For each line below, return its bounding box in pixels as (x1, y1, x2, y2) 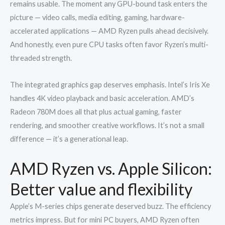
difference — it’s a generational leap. (10, 134, 128, 143)
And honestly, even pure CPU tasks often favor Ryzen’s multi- (10, 40, 208, 49)
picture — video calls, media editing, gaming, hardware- (10, 13, 185, 22)
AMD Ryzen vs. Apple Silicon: (10, 159, 212, 179)
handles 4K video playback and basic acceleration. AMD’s (10, 93, 194, 102)
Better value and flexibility (10, 179, 192, 199)
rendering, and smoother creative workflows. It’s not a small (10, 121, 204, 130)
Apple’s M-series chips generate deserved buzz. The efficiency (10, 202, 211, 211)
